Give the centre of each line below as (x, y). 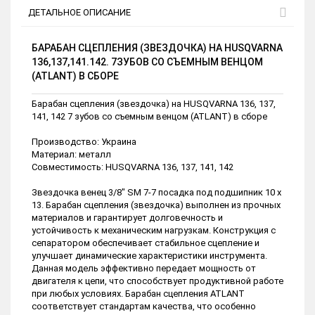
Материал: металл (71, 155)
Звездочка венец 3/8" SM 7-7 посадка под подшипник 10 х (156, 193)
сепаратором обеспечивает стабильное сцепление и (146, 243)
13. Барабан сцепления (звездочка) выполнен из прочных (156, 205)
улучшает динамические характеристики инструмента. (149, 256)
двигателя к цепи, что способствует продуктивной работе (157, 281)
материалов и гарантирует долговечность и (127, 218)
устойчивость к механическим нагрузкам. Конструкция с (154, 231)
